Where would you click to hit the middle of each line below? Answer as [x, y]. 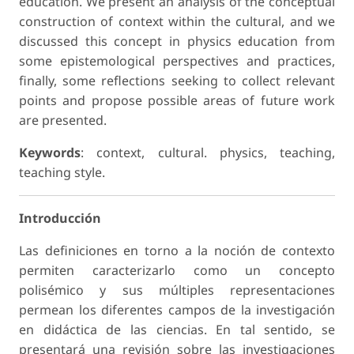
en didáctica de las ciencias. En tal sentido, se [177, 330]
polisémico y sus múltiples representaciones [177, 290]
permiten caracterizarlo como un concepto [177, 271]
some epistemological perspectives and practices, [177, 61]
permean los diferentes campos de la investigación [177, 310]
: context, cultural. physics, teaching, [208, 153]
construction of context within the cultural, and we [177, 22]
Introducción [60, 218]
